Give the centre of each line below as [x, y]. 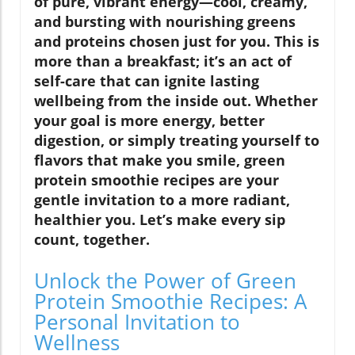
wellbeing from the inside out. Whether [176, 101]
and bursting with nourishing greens [165, 22]
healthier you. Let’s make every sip [160, 220]
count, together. [92, 240]
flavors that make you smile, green [160, 160]
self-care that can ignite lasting [147, 81]
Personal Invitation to [137, 322]
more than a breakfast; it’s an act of [163, 61]
